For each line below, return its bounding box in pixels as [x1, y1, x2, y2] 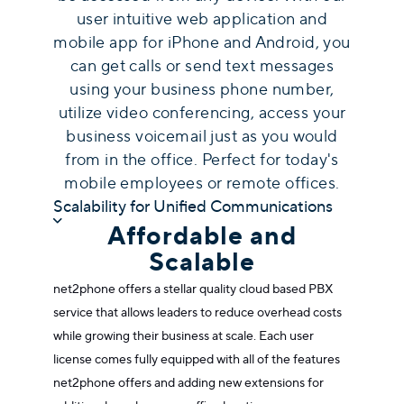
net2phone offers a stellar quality [53, 280, 240, 298]
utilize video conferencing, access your [58, 101, 346, 125]
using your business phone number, [69, 78, 335, 102]
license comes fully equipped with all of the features [53, 350, 341, 369]
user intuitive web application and [76, 7, 328, 32]
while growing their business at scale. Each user [53, 326, 315, 345]
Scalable [148, 243, 256, 282]
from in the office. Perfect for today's [65, 148, 339, 172]
